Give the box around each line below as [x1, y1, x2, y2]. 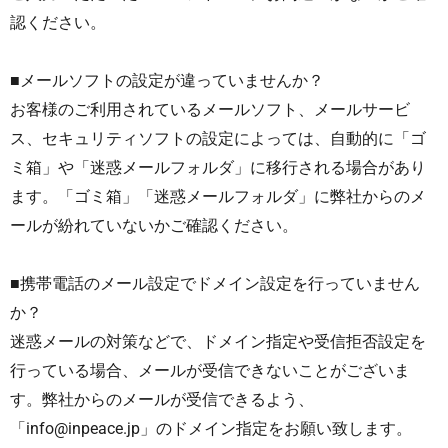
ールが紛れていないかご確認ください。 [10, 216, 298, 235]
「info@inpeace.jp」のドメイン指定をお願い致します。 [10, 419, 412, 438]
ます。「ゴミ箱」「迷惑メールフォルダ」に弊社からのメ [10, 187, 426, 206]
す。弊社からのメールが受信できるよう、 [10, 390, 314, 409]
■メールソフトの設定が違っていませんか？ [10, 71, 324, 90]
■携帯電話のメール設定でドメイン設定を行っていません [10, 274, 420, 293]
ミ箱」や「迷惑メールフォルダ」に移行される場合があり [10, 158, 426, 177]
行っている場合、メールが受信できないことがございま [10, 361, 410, 380]
